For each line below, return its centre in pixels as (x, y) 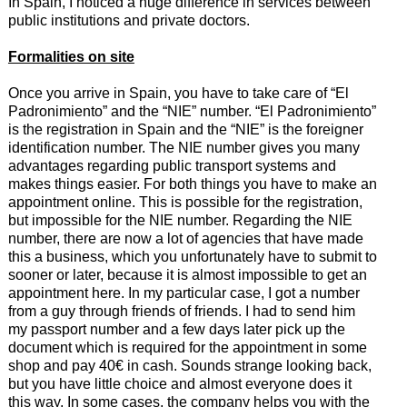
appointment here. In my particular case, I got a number (184, 293)
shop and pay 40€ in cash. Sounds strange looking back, (189, 366)
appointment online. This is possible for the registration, (185, 203)
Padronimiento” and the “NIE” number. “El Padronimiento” (192, 112)
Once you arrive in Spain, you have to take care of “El (178, 94)
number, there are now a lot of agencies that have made (185, 239)
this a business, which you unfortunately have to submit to (192, 257)
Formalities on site (71, 57)
